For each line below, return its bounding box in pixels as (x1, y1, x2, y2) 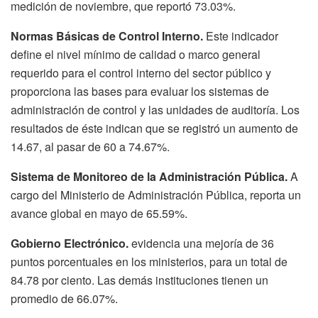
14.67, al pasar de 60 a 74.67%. (11, 138, 170, 155)
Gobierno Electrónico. (11, 235, 128, 252)
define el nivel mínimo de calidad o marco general (11, 46, 261, 63)
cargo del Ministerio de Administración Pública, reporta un (11, 187, 301, 204)
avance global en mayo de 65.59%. (11, 205, 187, 222)
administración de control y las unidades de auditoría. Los (11, 102, 300, 119)
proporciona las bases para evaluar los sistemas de (11, 83, 269, 100)
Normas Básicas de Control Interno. (11, 28, 203, 45)
